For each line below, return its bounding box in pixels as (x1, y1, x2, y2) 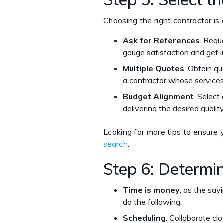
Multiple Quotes (123, 63, 184, 73)
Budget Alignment (123, 91, 194, 101)
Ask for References (123, 35, 200, 45)
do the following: (123, 196, 184, 207)
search (103, 138, 128, 149)
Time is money (123, 184, 180, 195)
